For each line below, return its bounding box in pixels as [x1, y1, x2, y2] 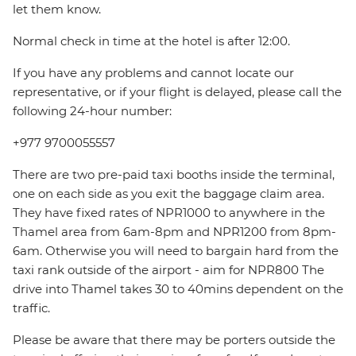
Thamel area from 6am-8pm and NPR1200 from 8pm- [13, 224, 336, 240]
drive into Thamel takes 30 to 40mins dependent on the [13, 281, 343, 297]
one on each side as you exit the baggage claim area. [13, 186, 324, 202]
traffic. [13, 300, 50, 316]
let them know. [13, 2, 101, 17]
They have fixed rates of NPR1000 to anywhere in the [13, 205, 325, 221]
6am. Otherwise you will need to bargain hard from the [13, 243, 339, 259]
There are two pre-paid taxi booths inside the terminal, [13, 167, 335, 183]
